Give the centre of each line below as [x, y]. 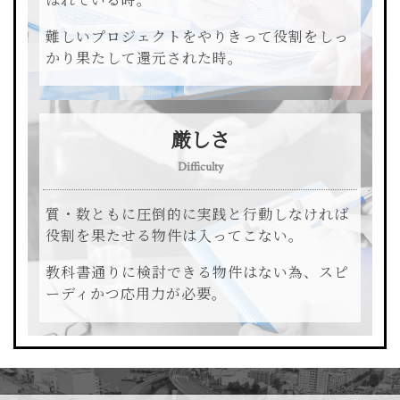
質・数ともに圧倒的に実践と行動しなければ [198, 216]
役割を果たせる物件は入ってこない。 [175, 237]
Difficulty [200, 167]
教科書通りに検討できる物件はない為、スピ [198, 274]
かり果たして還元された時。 [145, 60]
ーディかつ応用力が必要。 [137, 296]
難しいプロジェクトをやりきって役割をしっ [198, 38]
